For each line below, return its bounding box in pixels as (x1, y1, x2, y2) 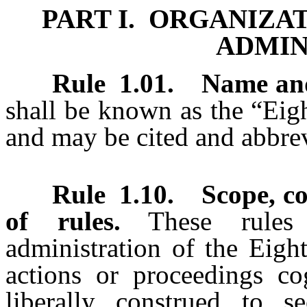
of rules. (5, 206, 121, 236)
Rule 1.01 (51, 69, 167, 99)
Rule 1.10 (52, 180, 167, 210)
